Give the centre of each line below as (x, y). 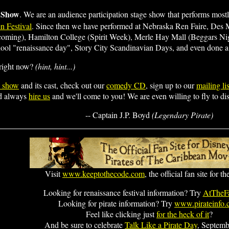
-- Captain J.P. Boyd (119, 115)
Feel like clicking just (121, 214)
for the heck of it (183, 214)
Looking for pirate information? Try (116, 203)
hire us (39, 96)
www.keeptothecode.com (104, 174)
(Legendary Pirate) (182, 115)
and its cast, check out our (63, 85)
